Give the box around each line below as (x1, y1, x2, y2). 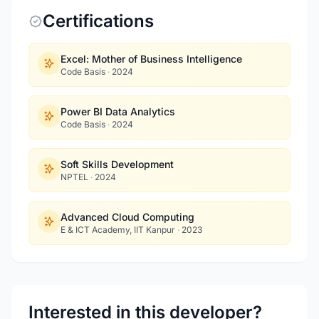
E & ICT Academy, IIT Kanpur (61, 224, 177, 235)
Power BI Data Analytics (61, 105, 175, 117)
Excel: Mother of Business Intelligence (61, 53, 242, 65)
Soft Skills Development (61, 158, 174, 170)
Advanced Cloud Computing (61, 211, 194, 223)
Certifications (43, 11, 154, 31)
